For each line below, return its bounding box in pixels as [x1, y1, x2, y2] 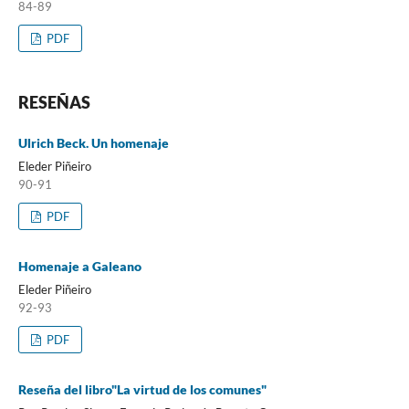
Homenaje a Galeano [17, 257, 142, 274]
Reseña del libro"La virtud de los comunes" [17, 381, 267, 397]
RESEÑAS [17, 91, 90, 112]
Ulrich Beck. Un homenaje [17, 134, 169, 151]
